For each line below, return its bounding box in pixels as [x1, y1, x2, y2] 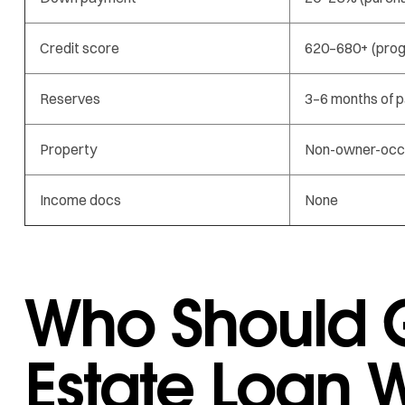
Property [40, 139, 97, 158]
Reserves [40, 89, 100, 108]
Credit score [40, 38, 119, 57]
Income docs [40, 190, 121, 209]
